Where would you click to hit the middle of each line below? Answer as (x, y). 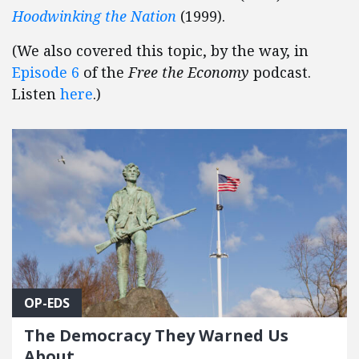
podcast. (280, 73)
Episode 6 (46, 73)
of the (104, 73)
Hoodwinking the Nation (94, 16)
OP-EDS (47, 303)
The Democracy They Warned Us (156, 335)
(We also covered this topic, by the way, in (160, 51)
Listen (36, 94)
